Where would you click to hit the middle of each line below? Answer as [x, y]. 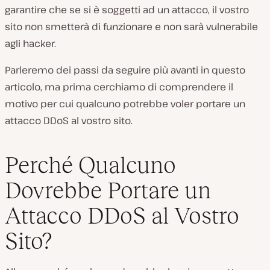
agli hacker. [30, 43]
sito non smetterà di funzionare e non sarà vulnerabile [131, 27]
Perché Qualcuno [90, 165]
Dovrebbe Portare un [108, 190]
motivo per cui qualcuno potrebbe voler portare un [125, 104]
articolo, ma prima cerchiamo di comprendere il [119, 87]
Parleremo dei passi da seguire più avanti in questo [125, 70]
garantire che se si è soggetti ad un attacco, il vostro [127, 10]
